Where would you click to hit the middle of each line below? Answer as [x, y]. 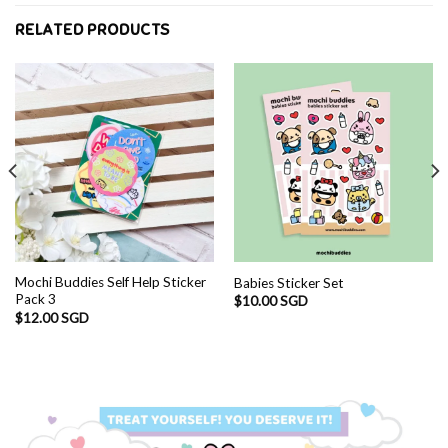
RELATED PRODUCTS [92, 29]
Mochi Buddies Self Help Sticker [110, 282]
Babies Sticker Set [288, 282]
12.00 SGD [55, 317]
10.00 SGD [274, 301]
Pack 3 [35, 299]
